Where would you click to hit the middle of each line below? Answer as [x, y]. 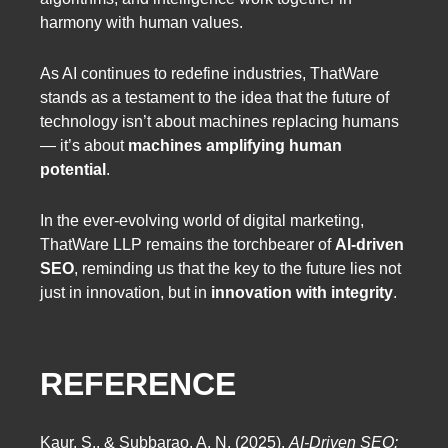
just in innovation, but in [125, 292]
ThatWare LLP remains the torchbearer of [187, 244]
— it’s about [84, 145]
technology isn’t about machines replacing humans [219, 121]
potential [73, 169]
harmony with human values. [141, 22]
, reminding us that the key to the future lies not [237, 268]
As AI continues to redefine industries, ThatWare [209, 73]
